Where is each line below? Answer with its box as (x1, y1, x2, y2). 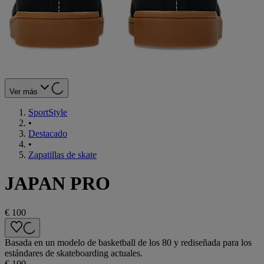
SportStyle (28, 107, 67, 117)
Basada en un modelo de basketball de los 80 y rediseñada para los (5, 237, 252, 247)
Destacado (28, 128, 67, 138)
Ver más (9, 87, 38, 96)
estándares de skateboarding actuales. (5, 247, 143, 258)
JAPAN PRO (5, 173, 110, 194)
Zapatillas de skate (28, 149, 97, 160)
